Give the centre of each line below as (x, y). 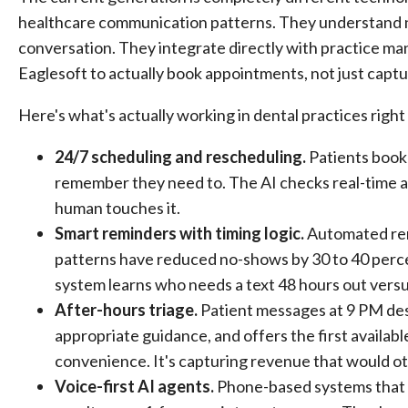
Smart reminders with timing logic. (179, 233)
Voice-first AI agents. (134, 386)
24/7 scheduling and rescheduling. (180, 157)
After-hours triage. (126, 310)
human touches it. (117, 208)
